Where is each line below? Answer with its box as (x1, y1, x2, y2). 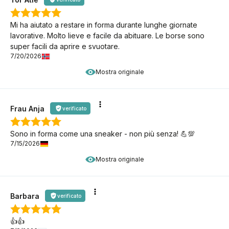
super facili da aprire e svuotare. (10, 42, 120, 51)
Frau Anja (10, 104, 44, 113)
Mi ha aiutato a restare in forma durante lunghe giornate (10, 20, 197, 30)
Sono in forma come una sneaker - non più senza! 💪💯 (10, 129, 195, 139)
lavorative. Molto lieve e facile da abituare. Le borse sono (10, 31, 204, 40)
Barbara (10, 191, 39, 200)
